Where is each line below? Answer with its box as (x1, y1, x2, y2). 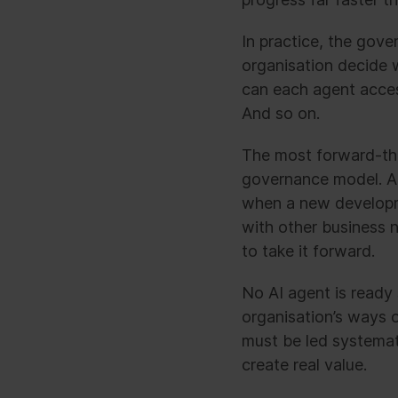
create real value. (242, 355, 367, 374)
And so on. (242, 104, 320, 123)
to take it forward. (242, 242, 375, 260)
